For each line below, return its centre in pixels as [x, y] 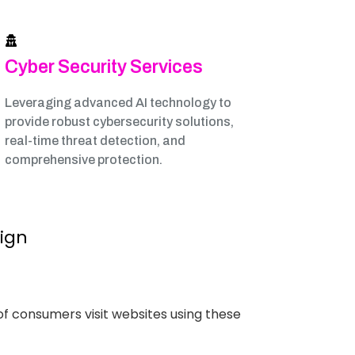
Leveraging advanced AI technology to [118, 103]
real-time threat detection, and [95, 141]
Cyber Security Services [104, 67]
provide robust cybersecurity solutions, [119, 122]
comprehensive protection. [84, 160]
